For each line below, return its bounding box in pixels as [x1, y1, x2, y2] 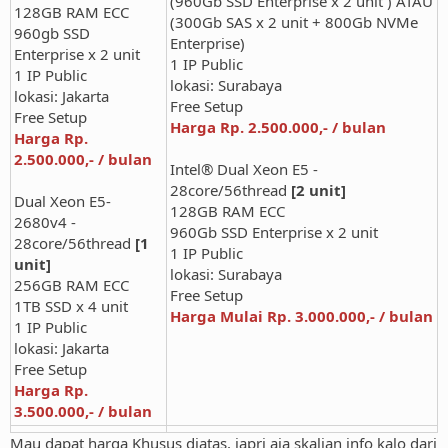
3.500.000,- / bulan [14, 400, 152, 421]
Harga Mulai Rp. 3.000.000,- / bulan [170, 305, 433, 326]
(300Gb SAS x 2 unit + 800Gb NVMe [170, 11, 418, 32]
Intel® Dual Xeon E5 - [170, 158, 318, 179]
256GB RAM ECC [14, 274, 129, 295]
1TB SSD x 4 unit [14, 295, 128, 316]
